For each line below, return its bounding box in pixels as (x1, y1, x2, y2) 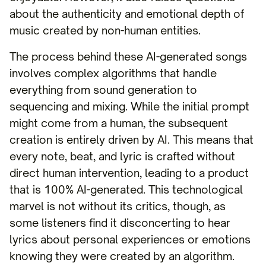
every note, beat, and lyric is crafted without (9, 150, 235, 163)
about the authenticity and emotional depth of (9, 7, 244, 20)
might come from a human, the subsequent (9, 116, 228, 129)
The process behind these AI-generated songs (9, 50, 247, 63)
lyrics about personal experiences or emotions (9, 233, 251, 246)
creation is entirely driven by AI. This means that (9, 133, 254, 146)
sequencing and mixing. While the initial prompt (9, 100, 249, 113)
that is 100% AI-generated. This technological (9, 183, 243, 196)
